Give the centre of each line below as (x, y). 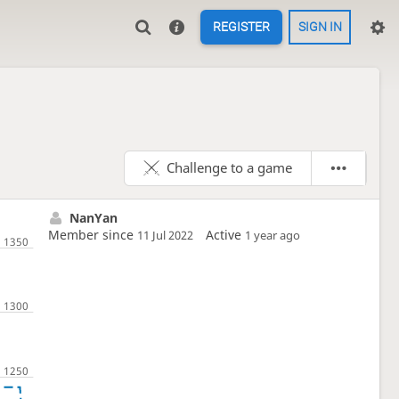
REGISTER (241, 27)
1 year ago (273, 235)
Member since (93, 234)
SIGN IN (320, 27)
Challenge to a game (229, 167)
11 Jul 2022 (166, 235)
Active (226, 234)
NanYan (93, 217)
